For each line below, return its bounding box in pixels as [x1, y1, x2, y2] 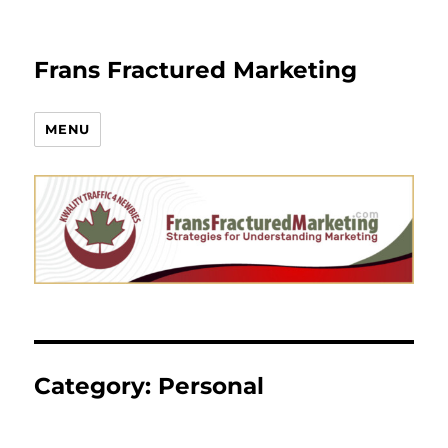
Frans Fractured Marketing [34, 56, 358, 84]
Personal [158, 372, 265, 401]
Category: [34, 372, 159, 401]
